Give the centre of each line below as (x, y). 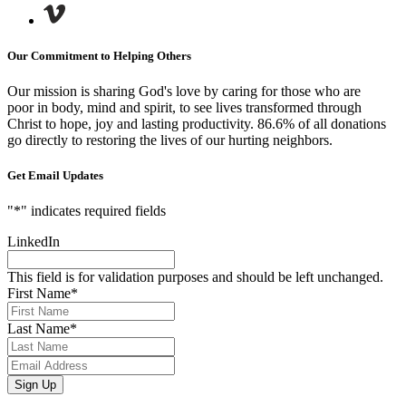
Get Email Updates (55, 176)
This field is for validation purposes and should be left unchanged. (195, 277)
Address (30, 380)
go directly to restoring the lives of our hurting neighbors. (170, 140)
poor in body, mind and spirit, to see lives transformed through (184, 107)
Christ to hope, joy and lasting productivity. (132, 123)
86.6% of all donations (322, 123)
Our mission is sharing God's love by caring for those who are (184, 91)
